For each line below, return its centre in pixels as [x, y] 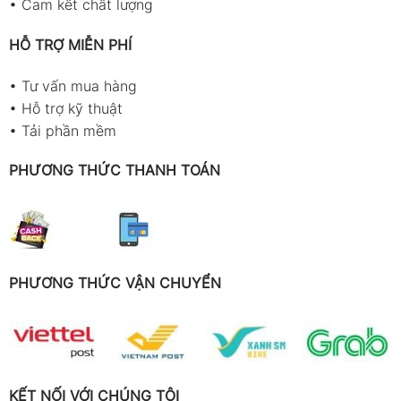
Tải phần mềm [68, 130]
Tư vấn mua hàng [79, 85]
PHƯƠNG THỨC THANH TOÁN [114, 171]
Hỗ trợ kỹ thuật [72, 108]
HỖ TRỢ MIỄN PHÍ [70, 44]
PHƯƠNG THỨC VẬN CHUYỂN [115, 283]
